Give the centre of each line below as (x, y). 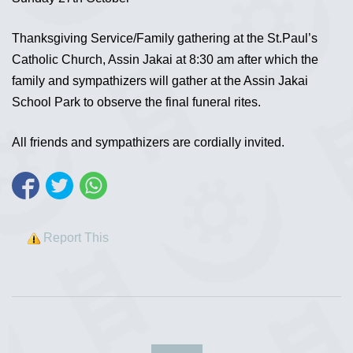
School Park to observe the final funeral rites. (136, 102)
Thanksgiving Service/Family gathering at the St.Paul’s (165, 38)
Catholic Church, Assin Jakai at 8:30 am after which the (165, 59)
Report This (76, 238)
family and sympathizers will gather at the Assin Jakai (160, 81)
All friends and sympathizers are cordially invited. (148, 142)
